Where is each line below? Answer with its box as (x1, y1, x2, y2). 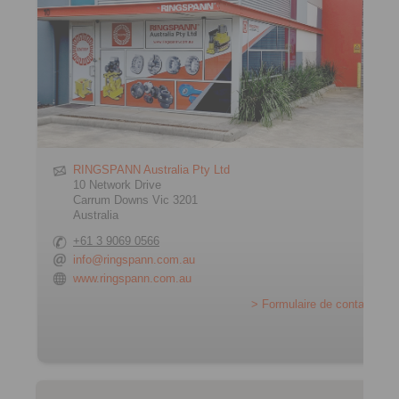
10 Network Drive (73, 177, 161, 191)
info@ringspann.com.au (73, 252, 195, 266)
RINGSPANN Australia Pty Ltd (73, 162, 230, 176)
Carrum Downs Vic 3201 (73, 192, 198, 207)
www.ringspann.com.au (73, 271, 191, 285)
